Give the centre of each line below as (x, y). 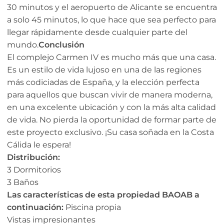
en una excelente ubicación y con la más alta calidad (111, 107)
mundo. (23, 45)
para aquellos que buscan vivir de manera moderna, (110, 95)
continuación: (35, 207)
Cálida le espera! (39, 145)
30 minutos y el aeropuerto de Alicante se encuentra (112, 7)
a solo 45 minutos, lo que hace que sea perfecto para (111, 20)
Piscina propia (92, 207)
